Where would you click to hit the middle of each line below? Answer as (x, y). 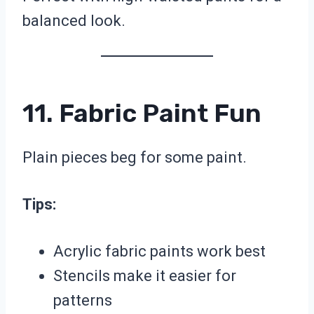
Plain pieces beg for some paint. (135, 158)
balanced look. (74, 21)
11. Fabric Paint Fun (142, 114)
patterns (83, 301)
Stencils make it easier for (145, 276)
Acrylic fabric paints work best (159, 252)
